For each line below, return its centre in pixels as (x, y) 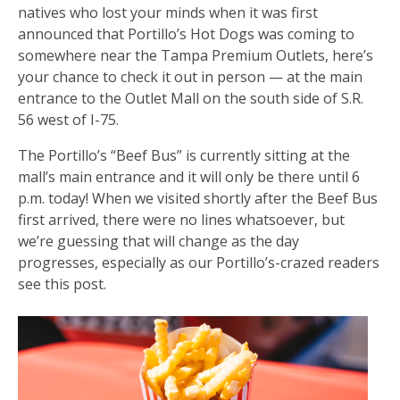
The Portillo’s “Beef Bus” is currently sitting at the (184, 155)
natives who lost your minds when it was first (168, 12)
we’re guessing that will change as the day (158, 241)
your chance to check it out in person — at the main (190, 76)
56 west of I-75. (68, 119)
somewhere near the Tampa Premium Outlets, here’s (196, 55)
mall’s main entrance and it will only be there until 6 (189, 176)
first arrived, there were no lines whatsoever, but (181, 219)
